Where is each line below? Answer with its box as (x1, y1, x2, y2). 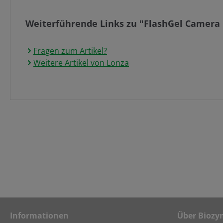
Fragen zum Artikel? (33, 45, 107, 57)
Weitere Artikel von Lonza (33, 57, 129, 69)
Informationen (10, 210, 69, 222)
